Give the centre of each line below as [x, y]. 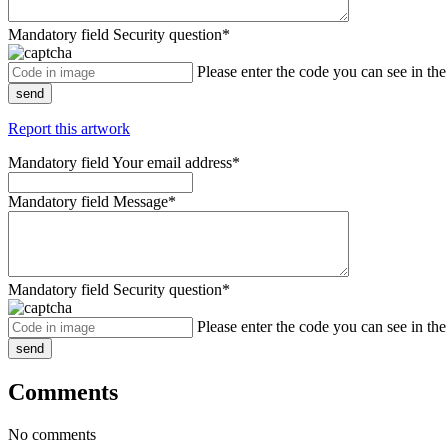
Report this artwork [69, 129]
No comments [52, 434]
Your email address [172, 163]
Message [140, 202]
